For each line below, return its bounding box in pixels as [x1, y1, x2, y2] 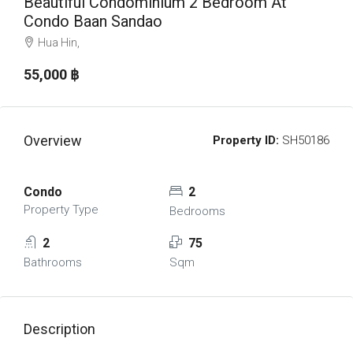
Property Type [24, 203, 98, 217]
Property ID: [213, 133, 279, 147]
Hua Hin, [38, 36, 80, 49]
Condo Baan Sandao [24, 12, 162, 31]
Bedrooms [169, 204, 225, 218]
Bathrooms [24, 255, 82, 269]
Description [24, 321, 95, 337]
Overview [24, 132, 82, 149]
